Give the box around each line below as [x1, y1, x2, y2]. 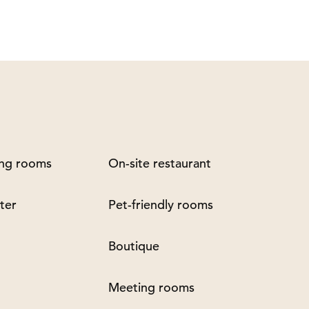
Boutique [108, 238, 159, 254]
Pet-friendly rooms [108, 197, 213, 212]
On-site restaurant [108, 155, 211, 171]
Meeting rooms [108, 279, 195, 295]
